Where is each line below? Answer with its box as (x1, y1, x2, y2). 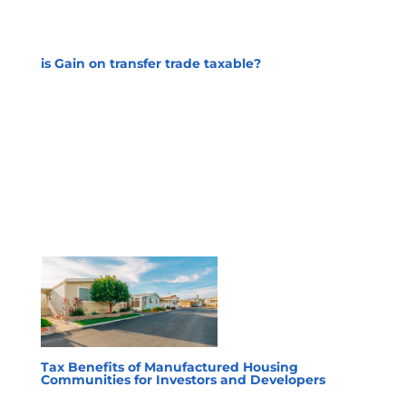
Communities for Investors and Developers (40, 372, 325, 389)
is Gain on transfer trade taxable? (40, 55, 261, 72)
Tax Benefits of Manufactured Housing (40, 359, 298, 376)
